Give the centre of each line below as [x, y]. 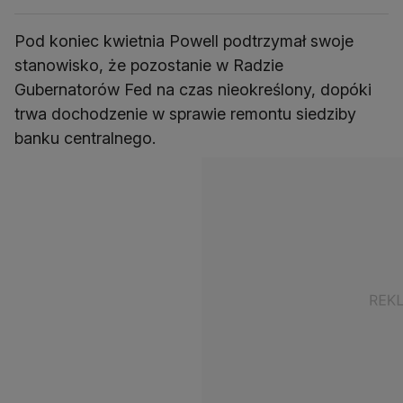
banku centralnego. [85, 138]
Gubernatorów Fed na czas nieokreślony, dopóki [193, 89]
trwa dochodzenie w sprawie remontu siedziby [185, 113]
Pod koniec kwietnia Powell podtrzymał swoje [184, 40]
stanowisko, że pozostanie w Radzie [149, 65]
